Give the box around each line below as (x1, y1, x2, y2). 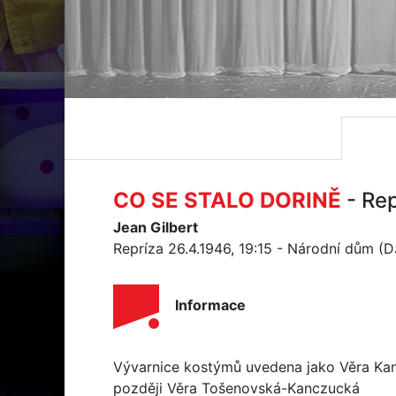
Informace (175, 296, 246, 315)
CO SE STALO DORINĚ (113, 187, 341, 213)
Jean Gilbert (113, 218, 198, 236)
